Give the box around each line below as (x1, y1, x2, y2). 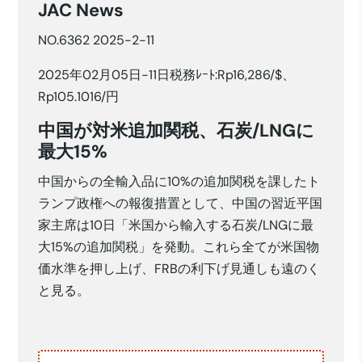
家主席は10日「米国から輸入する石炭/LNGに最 (38, 216, 314, 234)
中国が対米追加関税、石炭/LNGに (38, 118, 315, 142)
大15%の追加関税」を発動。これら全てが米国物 (38, 238, 320, 255)
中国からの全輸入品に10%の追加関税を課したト (38, 172, 321, 190)
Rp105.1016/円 (38, 87, 120, 105)
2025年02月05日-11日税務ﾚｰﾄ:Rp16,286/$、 (38, 65, 296, 83)
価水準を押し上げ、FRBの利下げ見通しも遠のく (38, 259, 321, 277)
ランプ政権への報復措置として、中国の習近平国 (38, 194, 323, 212)
